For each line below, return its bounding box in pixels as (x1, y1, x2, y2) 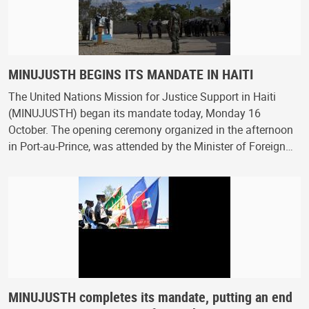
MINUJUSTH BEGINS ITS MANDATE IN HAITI (8, 64, 253, 83)
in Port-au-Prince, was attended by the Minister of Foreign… (8, 138, 293, 154)
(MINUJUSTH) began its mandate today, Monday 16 (8, 105, 261, 121)
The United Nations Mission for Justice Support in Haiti (8, 88, 276, 104)
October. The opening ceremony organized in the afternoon (8, 121, 293, 137)
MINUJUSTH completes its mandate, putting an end (8, 287, 292, 306)
